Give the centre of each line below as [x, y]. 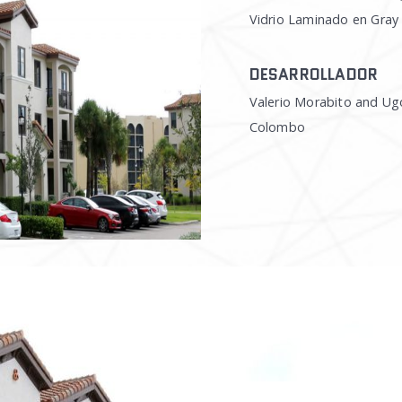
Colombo [277, 127]
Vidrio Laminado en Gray [324, 19]
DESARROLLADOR [314, 74]
